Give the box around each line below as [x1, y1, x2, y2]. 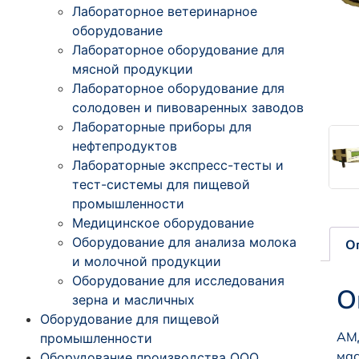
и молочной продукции [72, 252, 221, 269]
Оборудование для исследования [72, 272, 284, 288]
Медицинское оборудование [72, 214, 254, 231]
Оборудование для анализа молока [72, 233, 296, 250]
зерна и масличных [72, 291, 195, 308]
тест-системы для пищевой [72, 175, 250, 192]
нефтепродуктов [72, 137, 177, 154]
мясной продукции [72, 60, 193, 77]
